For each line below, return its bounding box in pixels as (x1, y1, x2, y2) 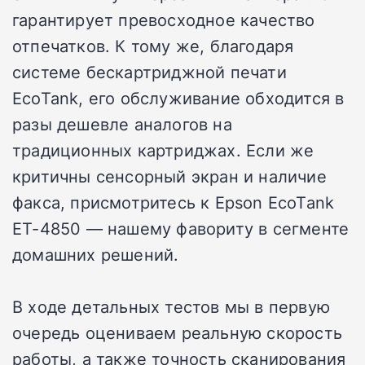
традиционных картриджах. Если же (12, 139, 314, 162)
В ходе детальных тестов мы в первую (12, 295, 331, 319)
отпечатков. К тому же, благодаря (12, 34, 294, 58)
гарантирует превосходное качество (12, 8, 315, 32)
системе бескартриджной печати (12, 60, 287, 84)
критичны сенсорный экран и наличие (12, 165, 327, 188)
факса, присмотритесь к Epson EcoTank (12, 191, 335, 214)
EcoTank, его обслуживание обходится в (12, 86, 345, 110)
